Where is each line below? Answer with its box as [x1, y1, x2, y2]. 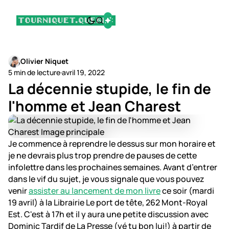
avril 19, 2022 [62, 67, 105, 77]
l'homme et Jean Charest [8, 96, 181, 116]
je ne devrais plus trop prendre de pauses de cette [8, 150, 197, 161]
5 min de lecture [8, 67, 60, 77]
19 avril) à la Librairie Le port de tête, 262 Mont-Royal [8, 197, 208, 208]
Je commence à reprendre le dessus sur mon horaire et [8, 138, 216, 149]
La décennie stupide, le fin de [8, 79, 211, 98]
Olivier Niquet [20, 56, 68, 66]
